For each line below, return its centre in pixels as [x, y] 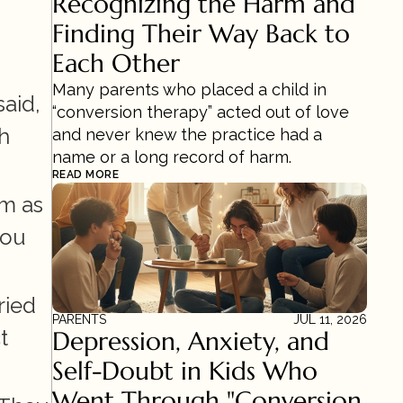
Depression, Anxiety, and [191, 341]
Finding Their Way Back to [201, 34]
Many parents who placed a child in [189, 90]
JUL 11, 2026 [330, 319]
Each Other [116, 63]
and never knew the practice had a [187, 134]
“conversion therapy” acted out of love [201, 112]
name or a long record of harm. [172, 157]
